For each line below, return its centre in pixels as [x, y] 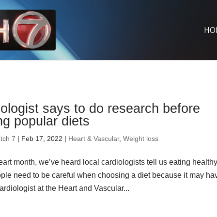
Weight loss [141, 139]
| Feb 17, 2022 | [42, 139]
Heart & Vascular [94, 139]
